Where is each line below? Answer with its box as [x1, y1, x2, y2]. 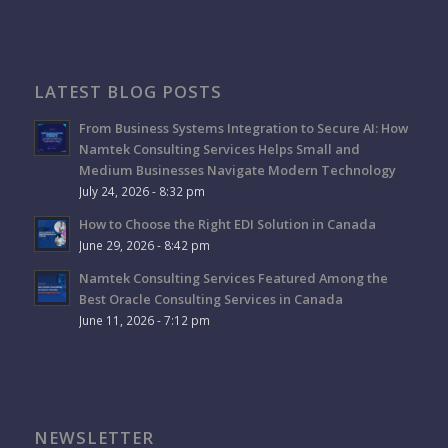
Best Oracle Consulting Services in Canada [78, 290, 343, 309]
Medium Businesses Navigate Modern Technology [78, 161, 396, 180]
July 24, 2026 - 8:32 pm [78, 183, 205, 200]
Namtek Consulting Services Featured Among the [78, 269, 388, 288]
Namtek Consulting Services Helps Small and [78, 140, 360, 159]
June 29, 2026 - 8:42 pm [78, 237, 210, 254]
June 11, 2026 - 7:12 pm [78, 312, 210, 329]
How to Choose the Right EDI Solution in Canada [78, 215, 376, 234]
